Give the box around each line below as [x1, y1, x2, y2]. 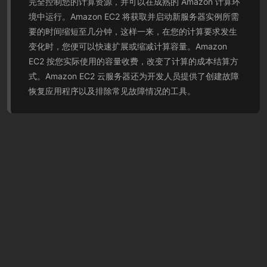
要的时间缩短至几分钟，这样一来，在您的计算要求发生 [29, 26, 237, 36]
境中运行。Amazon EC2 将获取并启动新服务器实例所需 [29, 11, 239, 21]
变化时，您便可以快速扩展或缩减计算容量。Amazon [29, 41, 227, 51]
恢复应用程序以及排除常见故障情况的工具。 [29, 86, 195, 96]
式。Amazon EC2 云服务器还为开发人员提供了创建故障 [29, 71, 239, 81]
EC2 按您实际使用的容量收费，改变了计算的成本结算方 [29, 56, 238, 66]
